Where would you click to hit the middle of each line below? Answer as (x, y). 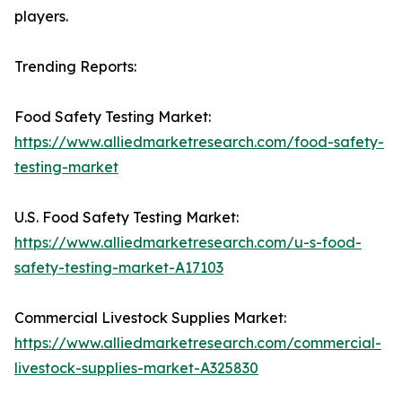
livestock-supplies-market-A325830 (136, 368)
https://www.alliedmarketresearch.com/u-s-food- (188, 243)
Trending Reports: (75, 67)
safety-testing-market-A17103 (119, 268)
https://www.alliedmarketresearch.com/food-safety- (199, 142)
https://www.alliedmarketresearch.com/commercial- (198, 343)
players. (41, 17)
